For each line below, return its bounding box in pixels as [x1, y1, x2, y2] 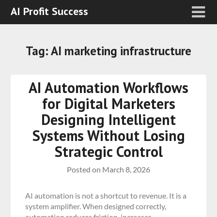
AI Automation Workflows [29, 78, 188, 97]
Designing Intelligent [41, 110, 176, 129]
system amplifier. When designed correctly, [25, 201, 167, 211]
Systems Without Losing [32, 126, 185, 145]
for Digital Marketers [42, 94, 175, 113]
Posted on [67, 165, 102, 174]
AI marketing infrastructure [51, 43, 191, 59]
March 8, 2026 [102, 165, 150, 174]
